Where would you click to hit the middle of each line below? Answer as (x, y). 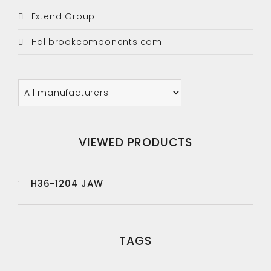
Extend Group (62, 16)
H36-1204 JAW (67, 184)
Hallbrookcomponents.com (95, 42)
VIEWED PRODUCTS (135, 142)
